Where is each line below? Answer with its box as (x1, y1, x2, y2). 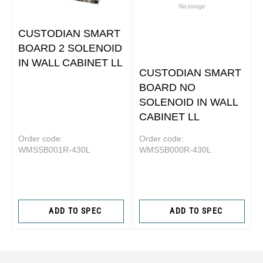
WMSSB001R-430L (18, 144, 90, 154)
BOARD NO (139, 81, 195, 93)
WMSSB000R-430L (139, 144, 211, 154)
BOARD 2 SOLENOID (18, 42, 122, 55)
